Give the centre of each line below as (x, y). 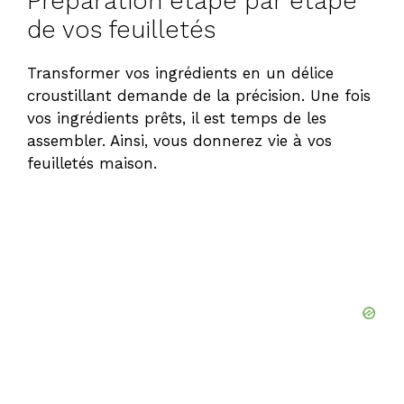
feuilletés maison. (92, 164)
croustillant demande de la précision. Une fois (199, 96)
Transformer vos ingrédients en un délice (180, 73)
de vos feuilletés (121, 30)
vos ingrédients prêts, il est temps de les (177, 119)
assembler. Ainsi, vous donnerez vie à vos (179, 141)
